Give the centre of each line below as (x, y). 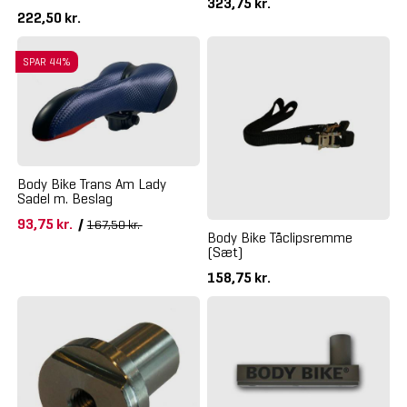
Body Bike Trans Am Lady (91, 184)
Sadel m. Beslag (65, 198)
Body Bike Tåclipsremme (280, 237)
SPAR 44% (46, 62)
